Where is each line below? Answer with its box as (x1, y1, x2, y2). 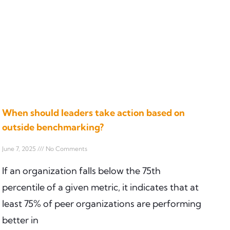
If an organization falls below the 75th (2, 164, 161, 177)
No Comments (44, 144, 87, 152)
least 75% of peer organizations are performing (2, 197, 201, 209)
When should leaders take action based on (2, 106, 185, 119)
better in (2, 214, 39, 226)
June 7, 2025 (2, 144, 37, 152)
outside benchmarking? (2, 121, 104, 133)
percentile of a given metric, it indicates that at (2, 181, 199, 193)
